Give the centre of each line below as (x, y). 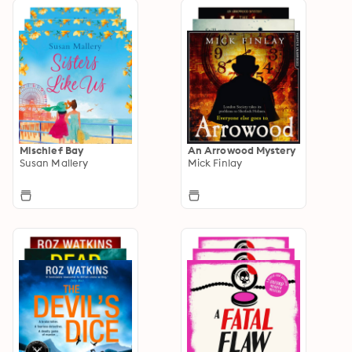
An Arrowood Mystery (242, 150)
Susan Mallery (54, 162)
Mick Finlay (215, 162)
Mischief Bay (51, 150)
